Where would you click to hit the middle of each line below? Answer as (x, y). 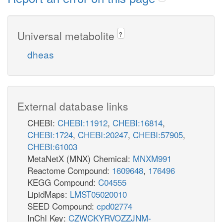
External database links (73, 106)
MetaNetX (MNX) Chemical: (80, 158)
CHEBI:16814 (138, 122)
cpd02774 (114, 206)
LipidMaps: (49, 194)
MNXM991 (152, 158)
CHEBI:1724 (50, 134)
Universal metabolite (67, 35)
